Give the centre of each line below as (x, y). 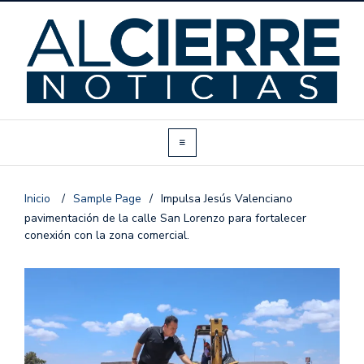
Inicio (39, 199)
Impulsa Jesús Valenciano (227, 199)
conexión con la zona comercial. (107, 236)
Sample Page (107, 199)
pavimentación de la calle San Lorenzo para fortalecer (165, 219)
